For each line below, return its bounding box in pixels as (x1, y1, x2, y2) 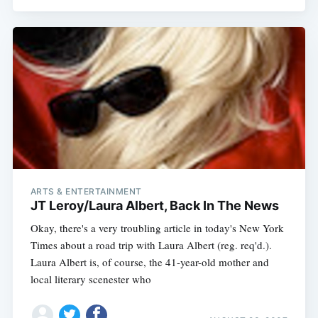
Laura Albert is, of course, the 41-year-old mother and (30, 254, 269, 269)
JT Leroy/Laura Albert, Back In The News (30, 197, 279, 213)
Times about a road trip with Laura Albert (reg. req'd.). (30, 237, 272, 252)
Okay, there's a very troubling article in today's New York (30, 220, 284, 235)
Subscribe (230, 147, 288, 162)
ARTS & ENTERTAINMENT (30, 185, 142, 197)
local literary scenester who (30, 271, 151, 286)
